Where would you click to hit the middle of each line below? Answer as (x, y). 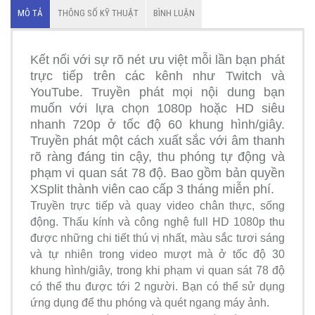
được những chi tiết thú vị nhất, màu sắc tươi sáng (157, 238)
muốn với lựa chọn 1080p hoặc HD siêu (157, 108)
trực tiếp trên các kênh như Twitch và (157, 76)
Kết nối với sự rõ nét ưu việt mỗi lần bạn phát (157, 60)
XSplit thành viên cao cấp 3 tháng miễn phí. (152, 189)
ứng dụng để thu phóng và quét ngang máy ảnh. (150, 303)
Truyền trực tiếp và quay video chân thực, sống (157, 206)
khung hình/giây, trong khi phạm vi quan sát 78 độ (157, 270)
